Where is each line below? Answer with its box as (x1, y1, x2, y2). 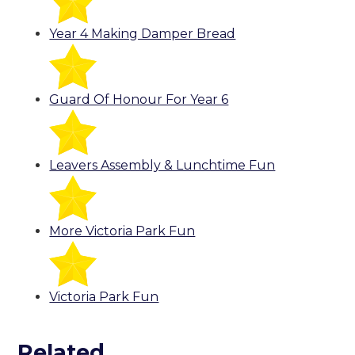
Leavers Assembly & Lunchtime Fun (49, 158, 276, 174)
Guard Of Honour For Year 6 (49, 92, 229, 108)
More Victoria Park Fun (49, 223, 196, 239)
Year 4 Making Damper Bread (49, 26, 236, 42)
